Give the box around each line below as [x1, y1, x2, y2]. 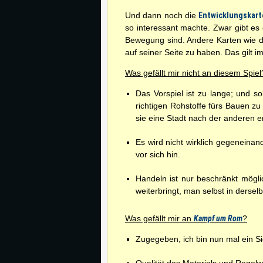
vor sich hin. [136, 150, 180, 159]
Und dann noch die [125, 11, 199, 20]
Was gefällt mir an [125, 214, 194, 223]
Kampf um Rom [194, 214, 242, 223]
